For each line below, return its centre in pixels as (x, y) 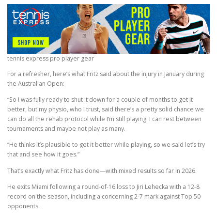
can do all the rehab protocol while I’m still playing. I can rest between (104, 119)
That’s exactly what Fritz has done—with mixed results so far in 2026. (102, 170)
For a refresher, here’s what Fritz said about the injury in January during (106, 74)
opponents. (23, 206)
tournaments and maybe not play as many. (66, 129)
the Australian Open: (36, 84)
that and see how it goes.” (43, 155)
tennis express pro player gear (51, 58)
